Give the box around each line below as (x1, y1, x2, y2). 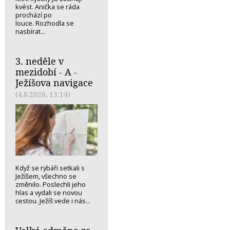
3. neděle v (15, 55, 64, 68)
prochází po (15, 10, 52, 20)
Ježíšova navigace (15, 76, 93, 89)
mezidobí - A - (15, 66, 77, 79)
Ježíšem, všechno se (15, 171, 76, 181)
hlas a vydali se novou (15, 188, 82, 198)
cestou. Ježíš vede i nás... (15, 196, 90, 206)
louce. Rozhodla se (15, 18, 74, 28)
